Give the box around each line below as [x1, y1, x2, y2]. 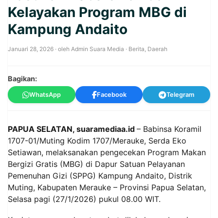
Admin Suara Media [71, 45, 124, 53]
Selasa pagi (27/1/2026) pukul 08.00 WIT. [8, 194, 161, 204]
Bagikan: [8, 74, 37, 83]
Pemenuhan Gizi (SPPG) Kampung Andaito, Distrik [8, 171, 192, 181]
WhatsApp [29, 91, 61, 98]
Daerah [147, 45, 167, 53]
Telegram [166, 91, 195, 98]
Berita [128, 45, 145, 53]
